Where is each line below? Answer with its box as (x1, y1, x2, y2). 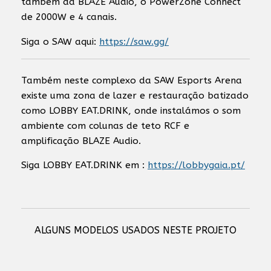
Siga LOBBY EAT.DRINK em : (21, 160, 148, 171)
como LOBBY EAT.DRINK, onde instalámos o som (21, 105, 241, 116)
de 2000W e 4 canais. (21, 11, 117, 22)
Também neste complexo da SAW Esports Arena (21, 74, 242, 86)
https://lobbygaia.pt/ (148, 160, 245, 171)
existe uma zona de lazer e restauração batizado (21, 90, 249, 101)
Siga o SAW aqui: (21, 36, 99, 47)
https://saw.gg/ (99, 36, 169, 47)
